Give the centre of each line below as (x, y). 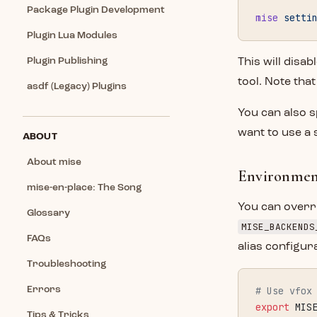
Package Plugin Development (96, 10)
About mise (54, 162)
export (272, 307)
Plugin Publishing (67, 61)
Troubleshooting (67, 264)
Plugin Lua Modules (72, 35)
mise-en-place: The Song (84, 188)
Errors (44, 289)
